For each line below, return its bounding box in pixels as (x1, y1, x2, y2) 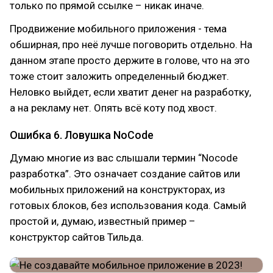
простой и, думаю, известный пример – (10, 215, 196, 227)
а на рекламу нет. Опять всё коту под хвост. (10, 102, 217, 114)
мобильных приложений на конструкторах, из (10, 183, 225, 196)
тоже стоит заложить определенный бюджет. (10, 70, 229, 82)
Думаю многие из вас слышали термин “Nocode (10, 152, 238, 164)
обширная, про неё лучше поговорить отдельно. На (10, 38, 252, 51)
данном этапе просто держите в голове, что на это (10, 54, 250, 66)
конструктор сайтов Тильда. (10, 231, 144, 243)
